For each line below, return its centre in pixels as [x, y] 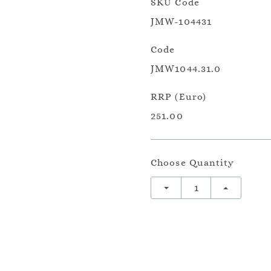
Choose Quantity [193, 162]
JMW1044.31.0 [186, 69]
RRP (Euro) [178, 96]
